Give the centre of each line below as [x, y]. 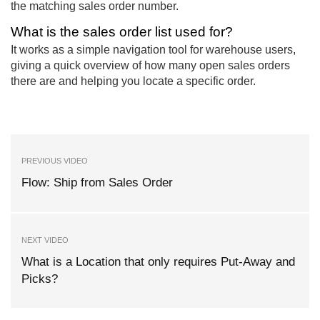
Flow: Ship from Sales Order [97, 183]
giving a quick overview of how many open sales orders [150, 66]
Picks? [40, 279]
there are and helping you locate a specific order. [133, 81]
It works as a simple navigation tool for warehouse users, [153, 50]
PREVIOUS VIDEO [55, 161]
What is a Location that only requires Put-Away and [158, 261]
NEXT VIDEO [45, 240]
